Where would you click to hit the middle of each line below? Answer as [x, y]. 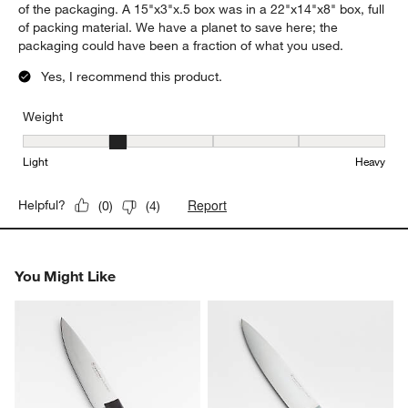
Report [208, 205]
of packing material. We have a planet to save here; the [178, 28]
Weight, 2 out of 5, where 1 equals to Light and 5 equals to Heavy [212, 144]
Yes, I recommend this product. [132, 77]
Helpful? [42, 205]
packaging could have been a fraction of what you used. [181, 46]
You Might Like [66, 276]
